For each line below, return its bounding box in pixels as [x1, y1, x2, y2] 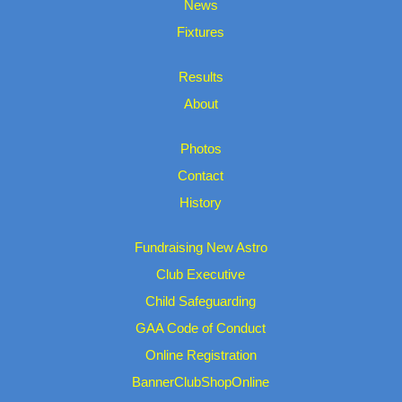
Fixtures [177, 23, 225, 39]
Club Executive [156, 266, 246, 282]
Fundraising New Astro [134, 239, 267, 255]
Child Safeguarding [145, 293, 257, 309]
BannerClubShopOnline [132, 373, 270, 389]
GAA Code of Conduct [135, 319, 267, 336]
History [179, 194, 223, 210]
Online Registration [144, 346, 257, 363]
